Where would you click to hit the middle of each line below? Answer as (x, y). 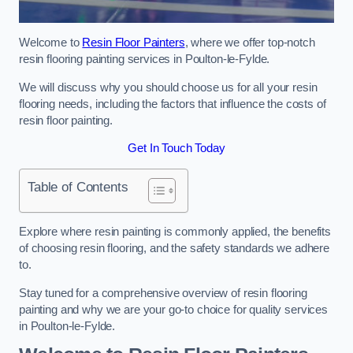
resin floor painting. (66, 120)
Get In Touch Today (176, 149)
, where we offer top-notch (250, 43)
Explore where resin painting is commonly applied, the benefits (175, 232)
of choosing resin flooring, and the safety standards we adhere (174, 249)
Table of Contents (78, 186)
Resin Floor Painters (134, 43)
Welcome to (51, 43)
